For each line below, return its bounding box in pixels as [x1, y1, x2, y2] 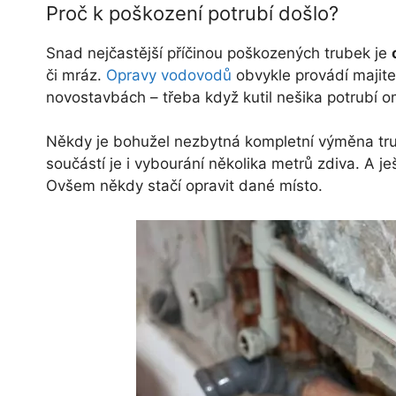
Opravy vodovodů [106, 65, 232, 84]
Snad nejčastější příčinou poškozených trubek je [46, 43, 392, 62]
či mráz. [46, 65, 106, 84]
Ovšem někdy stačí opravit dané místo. [46, 177, 323, 194]
